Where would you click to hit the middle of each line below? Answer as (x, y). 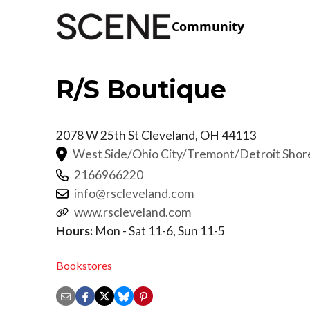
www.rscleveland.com (133, 212)
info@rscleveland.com (134, 193)
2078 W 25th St (99, 135)
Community (208, 27)
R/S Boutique (141, 89)
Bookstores (84, 266)
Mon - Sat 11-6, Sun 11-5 (159, 230)
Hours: (74, 230)
